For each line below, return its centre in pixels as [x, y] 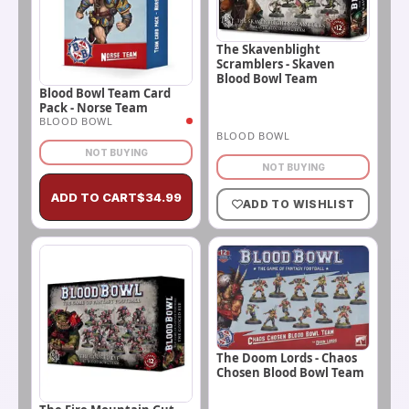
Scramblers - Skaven [276, 63]
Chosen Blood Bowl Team [290, 373]
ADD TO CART [94, 197]
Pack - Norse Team [94, 107]
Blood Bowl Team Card [105, 93]
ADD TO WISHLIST [299, 204]
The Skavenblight [268, 49]
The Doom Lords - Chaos [287, 358]
